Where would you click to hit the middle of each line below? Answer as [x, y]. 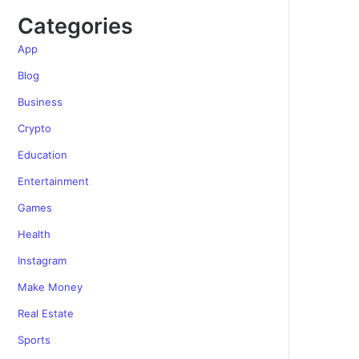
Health [34, 234]
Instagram [42, 260]
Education [43, 155]
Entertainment [54, 181]
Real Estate [46, 313]
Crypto [35, 128]
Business [40, 102]
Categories [76, 26]
